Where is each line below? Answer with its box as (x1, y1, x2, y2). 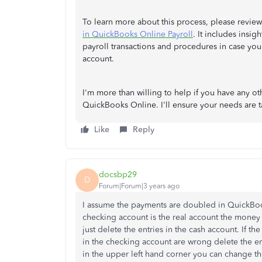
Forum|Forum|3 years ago (99, 182, 180, 191)
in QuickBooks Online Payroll (82, 29, 193, 39)
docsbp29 (99, 170, 137, 180)
